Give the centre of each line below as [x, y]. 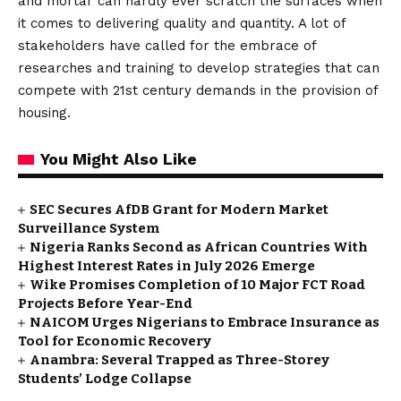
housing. [44, 113]
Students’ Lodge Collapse [105, 379]
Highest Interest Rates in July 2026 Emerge [166, 266]
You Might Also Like [119, 159]
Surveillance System [89, 228]
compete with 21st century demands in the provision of [198, 90]
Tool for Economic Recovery [115, 341]
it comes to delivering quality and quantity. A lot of [182, 23]
